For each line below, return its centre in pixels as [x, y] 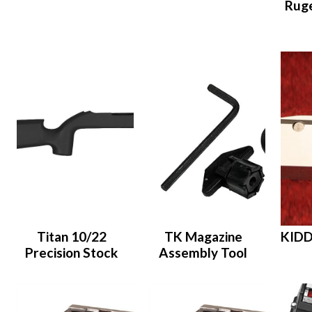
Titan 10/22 [71, 237]
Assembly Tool [203, 253]
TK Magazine [203, 237]
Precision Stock [72, 253]
